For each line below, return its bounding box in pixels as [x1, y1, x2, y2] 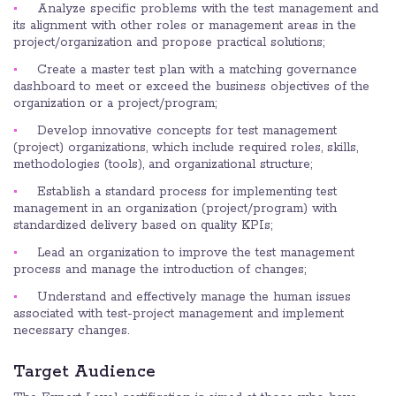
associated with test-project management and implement [13, 305, 344, 322]
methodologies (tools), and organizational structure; [13, 156, 312, 172]
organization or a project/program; [13, 95, 217, 111]
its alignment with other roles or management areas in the [13, 17, 356, 34]
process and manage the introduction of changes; [13, 261, 306, 278]
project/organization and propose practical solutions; [13, 34, 324, 50]
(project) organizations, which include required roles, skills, [13, 139, 358, 156]
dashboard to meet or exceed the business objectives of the [13, 78, 369, 95]
